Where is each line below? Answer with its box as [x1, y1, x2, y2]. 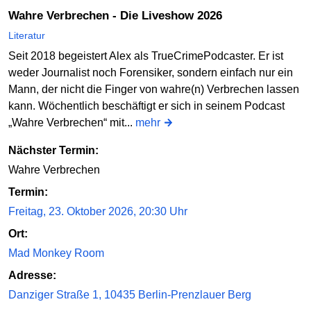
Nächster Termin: [8, 144, 99, 157]
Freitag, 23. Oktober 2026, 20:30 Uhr [8, 205, 187, 218]
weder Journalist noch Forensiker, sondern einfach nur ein [8, 67, 293, 79]
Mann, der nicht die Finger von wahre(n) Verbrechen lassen [8, 83, 299, 96]
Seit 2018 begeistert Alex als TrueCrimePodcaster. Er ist [8, 50, 283, 62]
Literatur [8, 30, 45, 42]
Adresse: [8, 269, 56, 282]
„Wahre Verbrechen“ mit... [8, 117, 135, 129]
